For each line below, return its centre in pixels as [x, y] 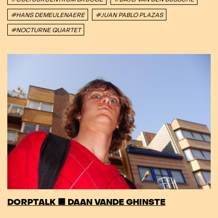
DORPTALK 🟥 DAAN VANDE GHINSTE [86, 203]
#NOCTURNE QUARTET [46, 30]
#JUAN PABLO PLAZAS [129, 15]
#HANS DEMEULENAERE [48, 15]
